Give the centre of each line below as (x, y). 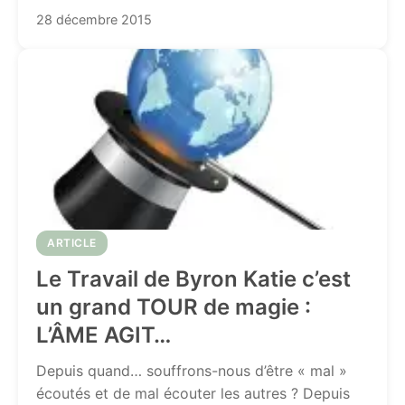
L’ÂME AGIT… (104, 335)
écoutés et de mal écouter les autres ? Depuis (193, 393)
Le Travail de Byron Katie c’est (193, 279)
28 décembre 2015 (94, 19)
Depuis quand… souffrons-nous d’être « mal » (192, 371)
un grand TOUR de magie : (174, 307)
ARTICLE (72, 243)
